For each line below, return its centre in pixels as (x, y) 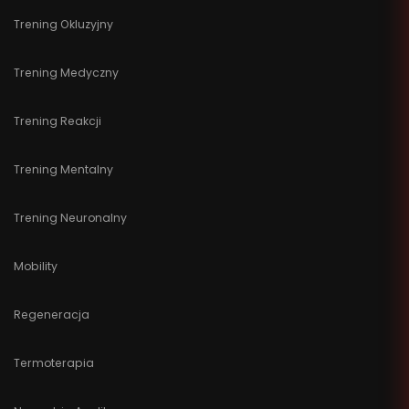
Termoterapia (54, 362)
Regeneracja (52, 314)
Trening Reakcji (58, 121)
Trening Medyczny (66, 72)
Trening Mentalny (63, 169)
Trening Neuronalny (70, 217)
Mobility (36, 266)
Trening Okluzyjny (63, 24)
